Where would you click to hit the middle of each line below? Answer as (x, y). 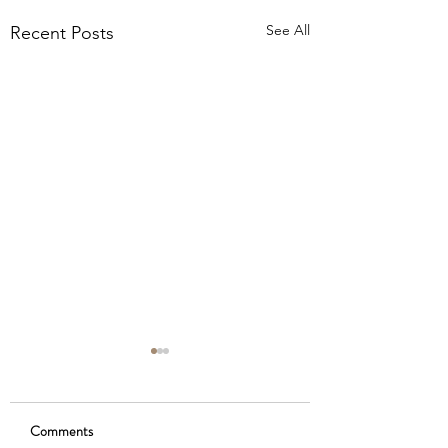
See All (288, 30)
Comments (61, 431)
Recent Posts (62, 33)
